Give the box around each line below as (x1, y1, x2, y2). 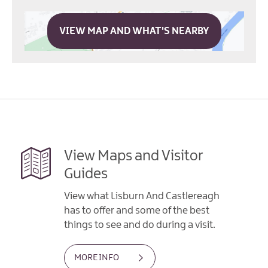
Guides (64, 166, 108, 182)
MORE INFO (74, 253, 119, 263)
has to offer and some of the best (64, 205, 209, 217)
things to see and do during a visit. (64, 220, 215, 231)
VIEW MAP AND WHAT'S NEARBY (59, 26, 209, 37)
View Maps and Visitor (64, 148, 203, 165)
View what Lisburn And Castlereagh (64, 191, 220, 202)
